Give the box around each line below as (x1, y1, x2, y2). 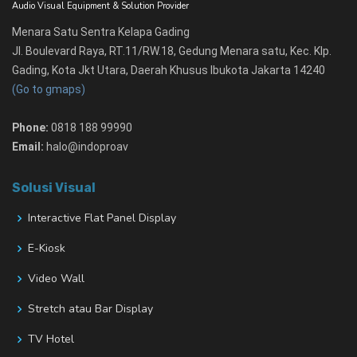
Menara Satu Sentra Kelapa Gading (12, 25, 190, 39)
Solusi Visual (12, 180, 96, 196)
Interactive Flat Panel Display (28, 210, 176, 226)
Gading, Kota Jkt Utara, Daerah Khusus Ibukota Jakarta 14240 (12, 64, 325, 77)
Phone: (12, 121, 49, 135)
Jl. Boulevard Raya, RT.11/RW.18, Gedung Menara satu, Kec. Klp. (12, 45, 331, 58)
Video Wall (28, 271, 84, 287)
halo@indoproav (44, 140, 128, 154)
